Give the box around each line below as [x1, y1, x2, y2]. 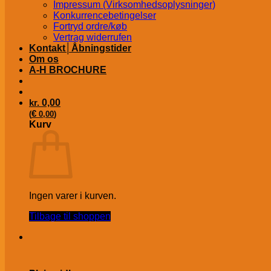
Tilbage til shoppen [29, 211, 111, 221]
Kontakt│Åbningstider [29, 43, 131, 53]
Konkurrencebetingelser [53, 10, 156, 21]
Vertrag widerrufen [53, 32, 132, 42]
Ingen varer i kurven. [29, 191, 116, 201]
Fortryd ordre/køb [53, 21, 127, 31]
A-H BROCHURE [29, 65, 106, 75]
